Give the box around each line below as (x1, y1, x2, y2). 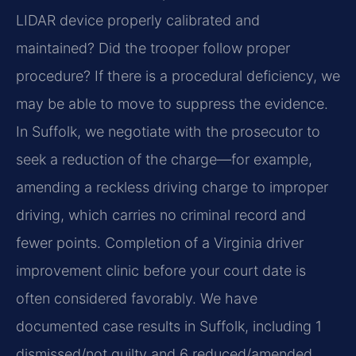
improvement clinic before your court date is (16, 262, 306, 280)
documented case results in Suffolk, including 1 (16, 318, 322, 335)
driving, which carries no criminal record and (16, 207, 306, 224)
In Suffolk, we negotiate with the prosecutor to (16, 123, 320, 141)
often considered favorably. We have (16, 290, 257, 308)
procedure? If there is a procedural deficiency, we (16, 68, 340, 85)
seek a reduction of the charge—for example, (16, 151, 312, 168)
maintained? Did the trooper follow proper (16, 40, 290, 57)
